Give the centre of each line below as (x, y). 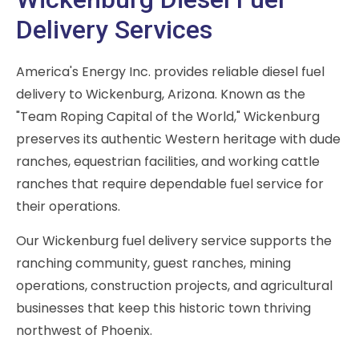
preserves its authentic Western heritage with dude (178, 139)
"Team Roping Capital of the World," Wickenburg (168, 117)
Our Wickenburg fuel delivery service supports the (174, 241)
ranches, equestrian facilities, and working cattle (168, 162)
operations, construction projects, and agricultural (174, 286)
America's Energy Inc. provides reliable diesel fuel (170, 72)
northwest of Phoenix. (84, 331)
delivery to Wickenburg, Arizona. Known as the (161, 95)
